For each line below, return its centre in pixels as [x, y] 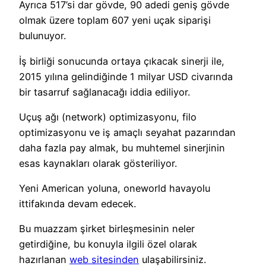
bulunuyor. [42, 36]
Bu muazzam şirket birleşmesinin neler [107, 229]
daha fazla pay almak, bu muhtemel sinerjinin [122, 148]
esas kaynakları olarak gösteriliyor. [98, 163]
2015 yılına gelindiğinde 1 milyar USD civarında [126, 76]
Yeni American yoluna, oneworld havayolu [115, 189]
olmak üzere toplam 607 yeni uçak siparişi [115, 20]
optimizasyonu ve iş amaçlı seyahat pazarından [127, 132]
